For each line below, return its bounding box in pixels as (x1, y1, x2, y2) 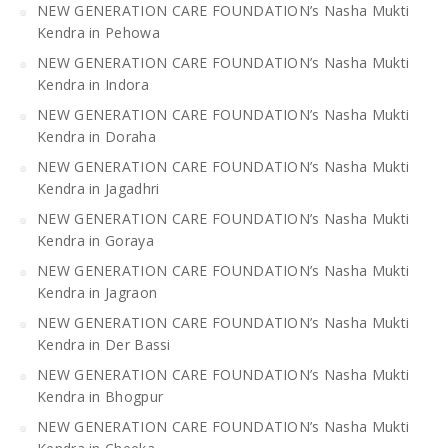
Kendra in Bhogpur (37, 386, 164, 406)
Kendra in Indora (37, 74, 149, 94)
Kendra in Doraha (37, 126, 156, 146)
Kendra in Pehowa (37, 22, 160, 42)
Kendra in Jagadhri (37, 178, 160, 198)
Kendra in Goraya (37, 230, 154, 250)
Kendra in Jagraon (37, 282, 158, 302)
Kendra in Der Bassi (37, 334, 171, 354)
